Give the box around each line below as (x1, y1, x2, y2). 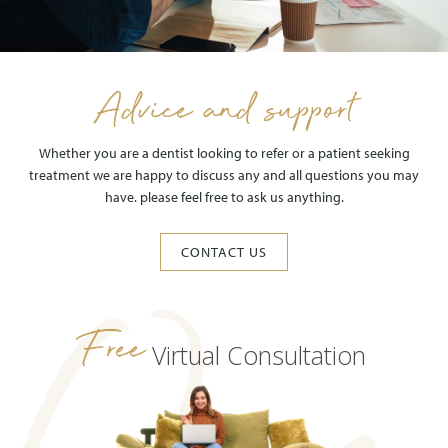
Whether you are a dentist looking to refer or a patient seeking (38, 144, 410, 163)
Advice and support (92, 82, 356, 142)
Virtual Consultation (145, 338, 366, 373)
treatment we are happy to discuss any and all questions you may (29, 166, 419, 185)
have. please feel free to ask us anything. (104, 188, 344, 207)
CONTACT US (181, 243, 267, 262)
